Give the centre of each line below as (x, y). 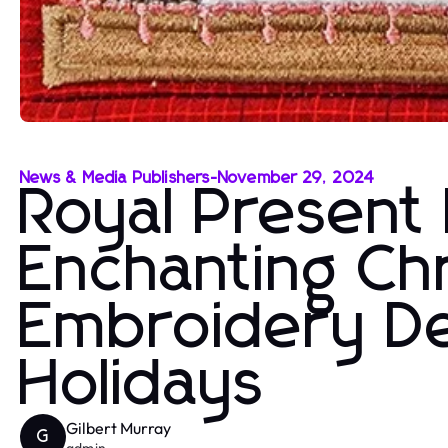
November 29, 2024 (296, 178)
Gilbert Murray (118, 427)
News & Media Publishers (115, 178)
